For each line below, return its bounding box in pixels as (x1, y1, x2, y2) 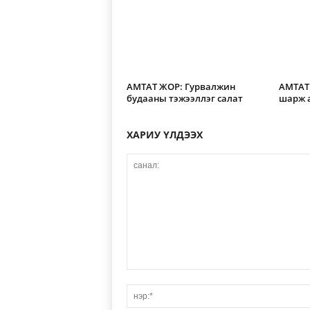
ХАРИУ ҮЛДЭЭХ (126, 128, 203, 141)
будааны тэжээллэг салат (126, 92, 243, 104)
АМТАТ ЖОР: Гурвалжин (126, 80, 235, 93)
